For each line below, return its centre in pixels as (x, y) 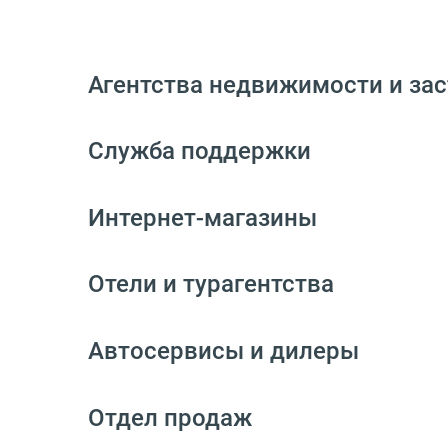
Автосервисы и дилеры (223, 351)
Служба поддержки (199, 151)
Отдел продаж (170, 417)
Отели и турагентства (211, 284)
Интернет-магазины (202, 217)
